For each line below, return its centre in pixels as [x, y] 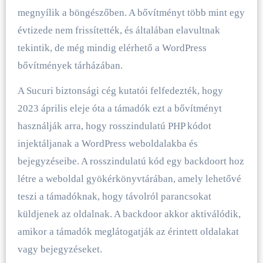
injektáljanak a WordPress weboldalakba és [107, 143]
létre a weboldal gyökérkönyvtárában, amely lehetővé [129, 178]
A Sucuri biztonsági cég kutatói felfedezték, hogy [120, 90]
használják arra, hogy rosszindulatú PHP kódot [114, 126]
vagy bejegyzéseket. [60, 249]
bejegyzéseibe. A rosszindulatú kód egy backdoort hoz [131, 161]
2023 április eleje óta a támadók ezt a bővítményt [119, 108]
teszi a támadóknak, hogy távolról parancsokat [114, 196]
